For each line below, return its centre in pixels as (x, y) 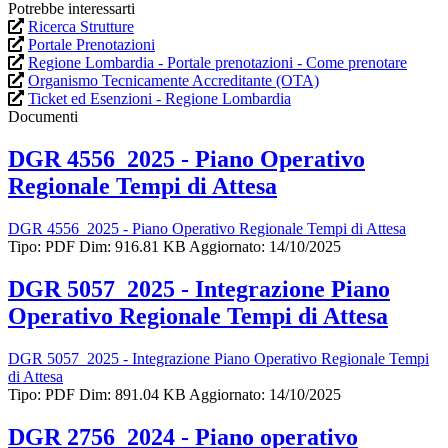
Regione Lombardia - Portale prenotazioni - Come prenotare (217, 63)
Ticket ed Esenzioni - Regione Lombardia (159, 99)
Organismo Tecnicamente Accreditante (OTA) (173, 81)
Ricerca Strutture (81, 27)
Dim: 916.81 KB (132, 247)
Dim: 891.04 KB (132, 394)
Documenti (43, 117)
